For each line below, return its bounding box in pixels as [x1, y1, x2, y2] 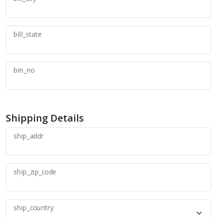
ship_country [14, 203, 54, 213]
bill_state [14, 30, 42, 39]
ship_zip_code [14, 167, 57, 177]
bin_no [14, 65, 35, 75]
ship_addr [14, 131, 44, 141]
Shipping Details [6, 111, 84, 124]
